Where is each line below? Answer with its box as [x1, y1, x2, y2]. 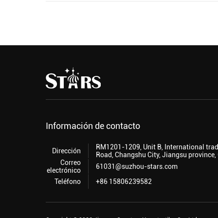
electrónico [47, 166, 81, 175]
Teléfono [54, 178, 81, 186]
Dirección [52, 147, 81, 155]
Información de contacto [46, 121, 141, 131]
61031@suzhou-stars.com [96, 163, 178, 171]
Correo [60, 159, 81, 167]
